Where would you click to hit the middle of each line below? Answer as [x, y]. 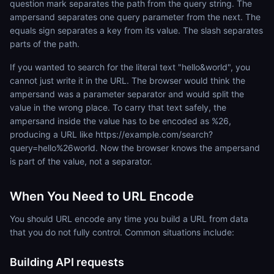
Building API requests [67, 262]
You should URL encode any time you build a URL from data [129, 219]
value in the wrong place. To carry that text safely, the [118, 107]
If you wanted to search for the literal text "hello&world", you [130, 67]
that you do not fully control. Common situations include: [122, 232]
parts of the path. [45, 44]
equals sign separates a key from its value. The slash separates [136, 30]
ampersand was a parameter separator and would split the [127, 94]
